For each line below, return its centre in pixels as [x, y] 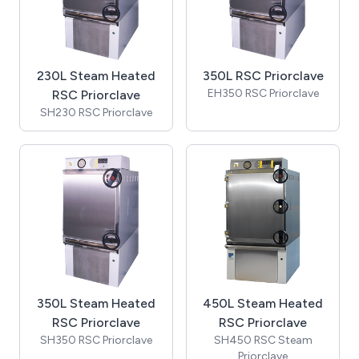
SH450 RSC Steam [263, 340]
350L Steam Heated [96, 303]
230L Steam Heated [96, 76]
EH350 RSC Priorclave [263, 93]
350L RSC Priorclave [263, 76]
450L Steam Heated [263, 303]
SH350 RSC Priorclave [96, 340]
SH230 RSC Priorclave [96, 113]
